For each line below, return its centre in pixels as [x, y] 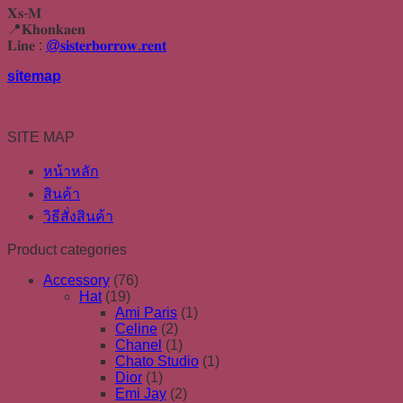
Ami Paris [146, 312]
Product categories [67, 249]
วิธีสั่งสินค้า [78, 216]
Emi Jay [141, 393]
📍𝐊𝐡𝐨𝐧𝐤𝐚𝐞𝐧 [46, 29]
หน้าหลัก [71, 171]
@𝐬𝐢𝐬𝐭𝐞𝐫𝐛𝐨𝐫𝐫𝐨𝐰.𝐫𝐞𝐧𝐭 [106, 45]
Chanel [139, 345]
